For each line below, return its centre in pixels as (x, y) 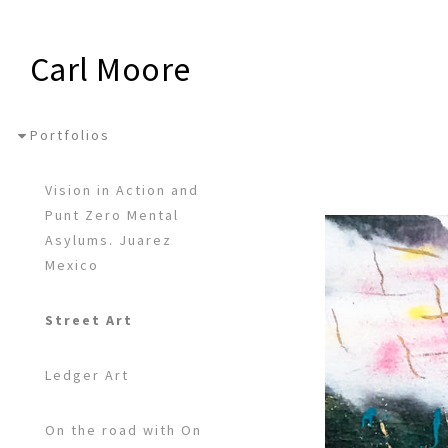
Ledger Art (87, 375)
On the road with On (123, 430)
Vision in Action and (122, 190)
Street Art (89, 320)
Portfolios (70, 135)
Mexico (72, 265)
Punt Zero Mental (112, 215)
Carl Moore (110, 69)
